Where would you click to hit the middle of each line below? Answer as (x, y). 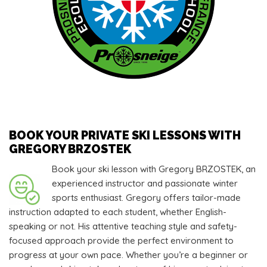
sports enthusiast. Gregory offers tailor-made (146, 197)
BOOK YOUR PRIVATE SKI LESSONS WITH (125, 135)
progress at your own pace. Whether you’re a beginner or (128, 254)
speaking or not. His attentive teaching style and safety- (123, 226)
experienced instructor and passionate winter (145, 183)
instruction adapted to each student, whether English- (118, 212)
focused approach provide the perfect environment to (121, 240)
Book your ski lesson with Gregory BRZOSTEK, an (154, 169)
